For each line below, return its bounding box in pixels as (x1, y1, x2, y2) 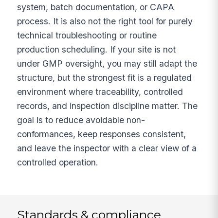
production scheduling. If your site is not (17, 44, 176, 54)
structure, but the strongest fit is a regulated (17, 72, 192, 83)
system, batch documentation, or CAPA (17, 1, 175, 12)
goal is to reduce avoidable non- (17, 114, 145, 125)
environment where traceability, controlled (17, 86, 183, 97)
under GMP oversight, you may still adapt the (17, 58, 198, 69)
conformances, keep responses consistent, (17, 128, 186, 139)
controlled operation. (17, 157, 99, 167)
